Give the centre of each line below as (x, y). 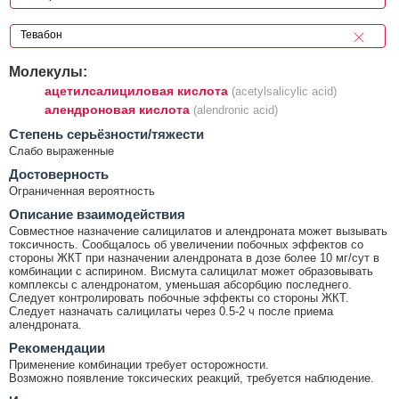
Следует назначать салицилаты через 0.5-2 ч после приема (171, 311)
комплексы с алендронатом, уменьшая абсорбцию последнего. (180, 284)
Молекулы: (48, 71)
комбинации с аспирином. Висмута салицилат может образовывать (191, 271)
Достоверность (59, 174)
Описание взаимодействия (97, 214)
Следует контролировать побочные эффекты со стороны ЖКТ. (179, 297)
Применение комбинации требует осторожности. (139, 364)
